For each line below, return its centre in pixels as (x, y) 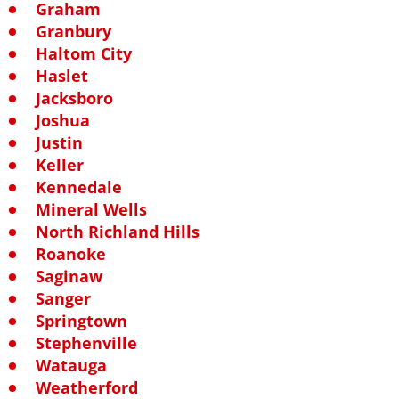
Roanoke (71, 253)
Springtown (81, 320)
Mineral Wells (91, 209)
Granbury (73, 31)
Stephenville (86, 342)
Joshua (63, 120)
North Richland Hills (118, 231)
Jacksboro (74, 98)
